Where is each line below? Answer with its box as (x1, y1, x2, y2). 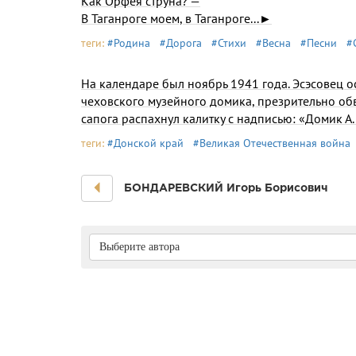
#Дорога (160, 36, 202, 50)
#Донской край (107, 136, 184, 150)
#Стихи (211, 36, 246, 50)
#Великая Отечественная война (193, 136, 350, 150)
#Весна (256, 36, 291, 50)
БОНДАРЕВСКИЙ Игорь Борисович (124, 180, 327, 194)
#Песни (300, 36, 337, 50)
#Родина (107, 36, 150, 50)
